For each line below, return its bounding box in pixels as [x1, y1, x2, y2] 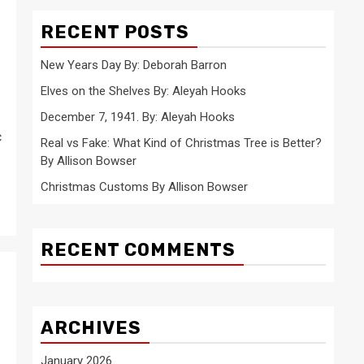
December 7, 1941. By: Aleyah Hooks [41, 110, 235, 124]
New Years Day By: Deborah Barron [41, 58, 227, 72]
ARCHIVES [41, 317, 141, 339]
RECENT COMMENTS [41, 239, 236, 261]
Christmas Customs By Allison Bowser [41, 180, 248, 194]
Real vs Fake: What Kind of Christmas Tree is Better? [41, 136, 322, 150]
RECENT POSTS [41, 21, 189, 43]
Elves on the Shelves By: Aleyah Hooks [41, 84, 246, 98]
